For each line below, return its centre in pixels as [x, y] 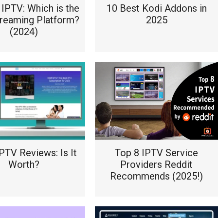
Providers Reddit [157, 164]
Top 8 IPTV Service [157, 153]
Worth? [24, 164]
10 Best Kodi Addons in [156, 8]
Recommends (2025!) [157, 176]
